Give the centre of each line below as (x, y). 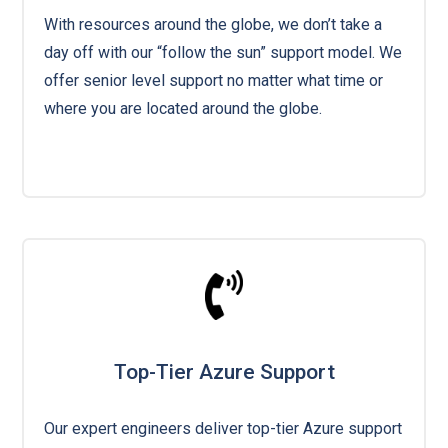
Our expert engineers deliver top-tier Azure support (223, 428)
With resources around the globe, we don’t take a (213, 24)
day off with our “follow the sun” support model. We (223, 52)
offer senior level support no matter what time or (214, 80)
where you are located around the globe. (183, 108)
